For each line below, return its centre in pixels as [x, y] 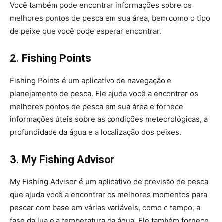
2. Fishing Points [51, 58]
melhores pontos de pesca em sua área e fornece [97, 106]
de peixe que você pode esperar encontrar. [85, 31]
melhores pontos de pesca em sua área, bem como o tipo [110, 18]
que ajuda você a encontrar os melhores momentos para [109, 194]
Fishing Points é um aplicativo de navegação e [91, 81]
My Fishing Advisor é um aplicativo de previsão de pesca [109, 182]
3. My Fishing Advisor [62, 159]
